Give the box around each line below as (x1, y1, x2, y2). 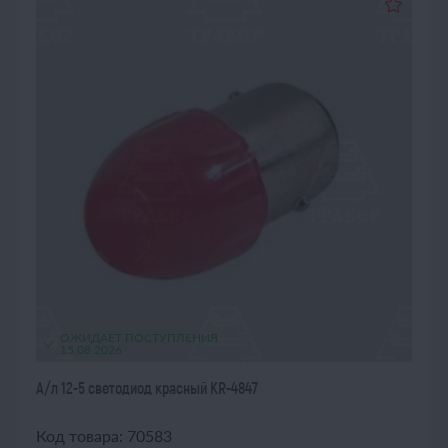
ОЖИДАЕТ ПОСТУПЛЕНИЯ (60, 330, 218, 345)
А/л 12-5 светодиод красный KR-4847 (36, 378, 258, 397)
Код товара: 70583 (36, 426, 172, 445)
